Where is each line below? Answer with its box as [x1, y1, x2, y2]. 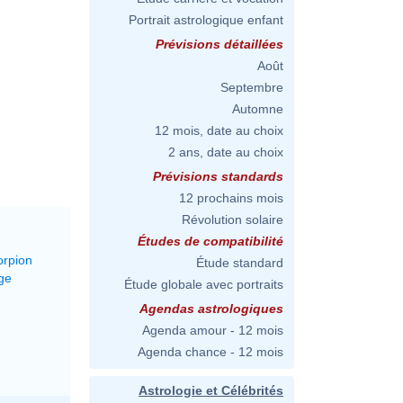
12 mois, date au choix [155, 123, 283, 138]
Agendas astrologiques [139, 301, 283, 316]
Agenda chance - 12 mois [138, 345, 283, 359]
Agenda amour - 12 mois [142, 323, 283, 337]
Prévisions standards [153, 169, 283, 184]
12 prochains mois [179, 191, 283, 205]
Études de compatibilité [138, 234, 283, 248]
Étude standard [196, 255, 283, 270]
